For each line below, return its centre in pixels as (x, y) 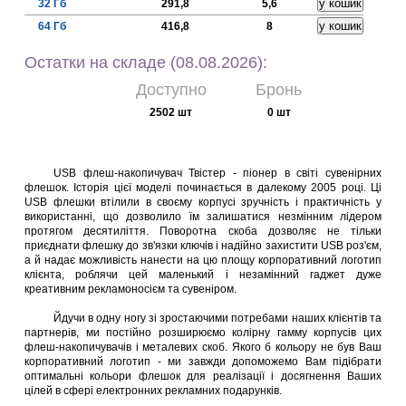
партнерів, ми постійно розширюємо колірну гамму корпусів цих (203, 333)
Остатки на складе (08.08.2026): (146, 63)
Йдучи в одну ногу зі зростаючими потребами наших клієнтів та (217, 318)
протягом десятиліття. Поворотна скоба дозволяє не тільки (203, 231)
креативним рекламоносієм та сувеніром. (130, 289)
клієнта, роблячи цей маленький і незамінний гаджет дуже (203, 275)
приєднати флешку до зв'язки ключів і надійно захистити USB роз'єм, (203, 246)
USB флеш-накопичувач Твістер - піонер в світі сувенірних (217, 173)
